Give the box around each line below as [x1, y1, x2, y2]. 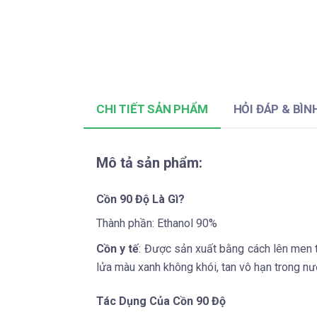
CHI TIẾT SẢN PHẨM [96, 101, 208, 116]
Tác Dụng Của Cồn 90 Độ [96, 294, 226, 308]
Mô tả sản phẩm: [96, 154, 202, 171]
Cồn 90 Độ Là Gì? [96, 192, 185, 206]
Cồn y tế [96, 241, 139, 255]
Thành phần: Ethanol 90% [96, 216, 217, 230]
